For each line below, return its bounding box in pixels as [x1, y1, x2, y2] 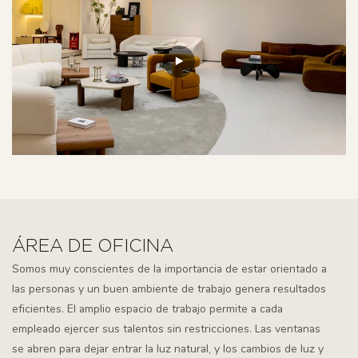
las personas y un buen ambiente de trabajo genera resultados [12, 280, 326, 296]
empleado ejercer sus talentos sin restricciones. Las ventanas [12, 320, 320, 336]
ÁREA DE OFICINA [12, 238, 173, 255]
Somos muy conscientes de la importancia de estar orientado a [12, 261, 327, 276]
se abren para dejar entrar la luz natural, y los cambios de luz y [12, 340, 324, 356]
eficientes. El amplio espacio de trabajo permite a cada [12, 300, 283, 316]
